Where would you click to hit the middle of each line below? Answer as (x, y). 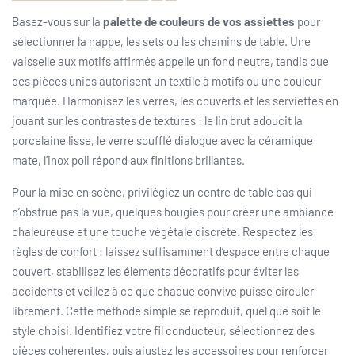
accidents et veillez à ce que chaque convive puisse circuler (163, 291)
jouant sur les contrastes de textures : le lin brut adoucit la (157, 121)
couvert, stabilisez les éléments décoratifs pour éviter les (155, 271)
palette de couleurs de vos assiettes (199, 22)
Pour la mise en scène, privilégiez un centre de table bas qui (162, 192)
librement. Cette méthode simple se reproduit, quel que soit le (166, 311)
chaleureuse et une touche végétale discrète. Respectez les (162, 232)
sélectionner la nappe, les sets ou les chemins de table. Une (161, 42)
